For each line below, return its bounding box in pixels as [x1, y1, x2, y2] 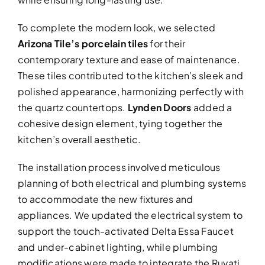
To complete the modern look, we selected [17, 21, 216, 34]
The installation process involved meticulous [17, 161, 221, 174]
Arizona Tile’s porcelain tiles [17, 37, 148, 50]
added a [191, 101, 232, 114]
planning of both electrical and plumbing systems [17, 177, 247, 190]
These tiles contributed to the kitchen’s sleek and [17, 69, 243, 82]
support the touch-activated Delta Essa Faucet [17, 225, 234, 238]
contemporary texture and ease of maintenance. [17, 53, 240, 66]
